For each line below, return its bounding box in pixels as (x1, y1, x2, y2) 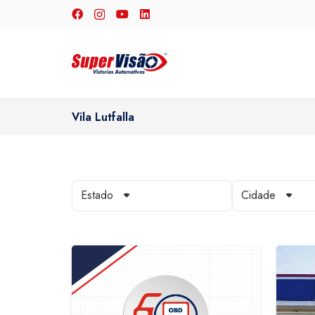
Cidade (240, 187, 276, 204)
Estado (80, 187, 113, 204)
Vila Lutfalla (72, 108, 134, 125)
